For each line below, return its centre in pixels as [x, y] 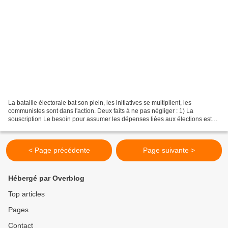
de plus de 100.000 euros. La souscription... [68, 127]
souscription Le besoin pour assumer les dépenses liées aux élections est [110, 119]
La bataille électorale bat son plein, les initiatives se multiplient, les [100, 103]
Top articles [26, 194]
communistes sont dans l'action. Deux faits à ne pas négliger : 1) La [101, 111]
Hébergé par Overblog [46, 178]
